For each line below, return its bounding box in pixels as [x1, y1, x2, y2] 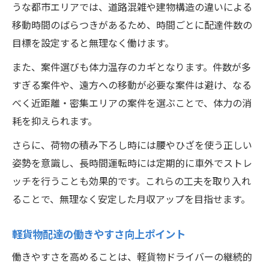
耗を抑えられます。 [12, 116, 97, 128]
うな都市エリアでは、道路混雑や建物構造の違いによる [12, 2, 252, 14]
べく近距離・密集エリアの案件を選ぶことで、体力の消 [12, 98, 252, 110]
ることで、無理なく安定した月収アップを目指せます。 [12, 194, 250, 206]
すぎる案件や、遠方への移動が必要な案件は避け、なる [12, 80, 252, 92]
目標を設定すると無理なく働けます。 [12, 38, 174, 50]
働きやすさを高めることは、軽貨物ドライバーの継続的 [12, 252, 252, 264]
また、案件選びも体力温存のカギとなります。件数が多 [12, 62, 251, 74]
